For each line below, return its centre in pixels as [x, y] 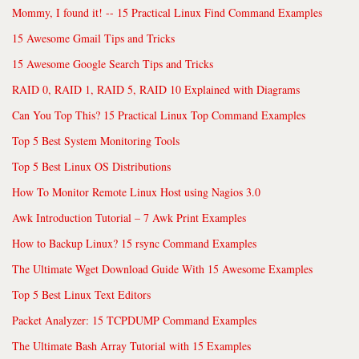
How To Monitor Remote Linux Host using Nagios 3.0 [136, 192]
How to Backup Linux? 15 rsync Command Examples [134, 243]
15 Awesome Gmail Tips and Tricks [93, 38]
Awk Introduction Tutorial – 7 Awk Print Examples [129, 217]
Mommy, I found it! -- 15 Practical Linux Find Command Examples [167, 12]
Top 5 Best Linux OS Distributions [91, 166]
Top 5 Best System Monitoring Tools [96, 140]
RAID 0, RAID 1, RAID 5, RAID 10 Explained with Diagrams [156, 89]
